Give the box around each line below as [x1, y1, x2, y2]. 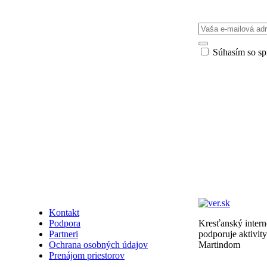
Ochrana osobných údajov [49, 240, 148, 250]
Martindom [198, 240, 240, 250]
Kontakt [49, 207, 79, 218]
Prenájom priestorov [49, 250, 125, 261]
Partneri [49, 229, 78, 240]
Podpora [49, 218, 80, 229]
